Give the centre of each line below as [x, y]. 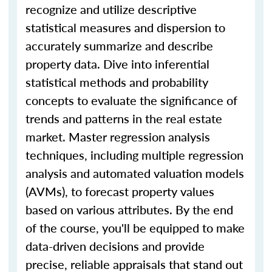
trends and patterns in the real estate [124, 118]
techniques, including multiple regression [134, 155]
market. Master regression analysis [118, 137]
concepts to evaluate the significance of [131, 100]
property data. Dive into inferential [117, 64]
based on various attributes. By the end [129, 209]
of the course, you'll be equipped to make [135, 228]
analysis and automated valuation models [135, 173]
